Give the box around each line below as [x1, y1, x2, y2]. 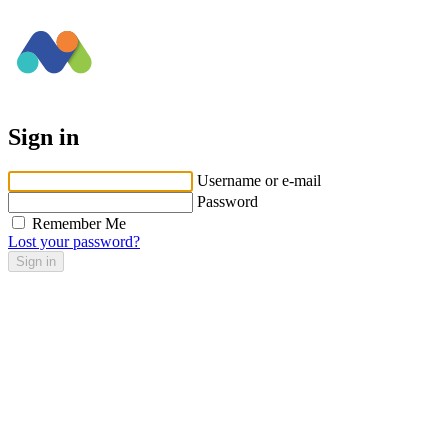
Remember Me [32, 215, 126, 233]
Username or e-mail [197, 172, 321, 190]
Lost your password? [8, 233, 140, 251]
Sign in [8, 124, 79, 151]
